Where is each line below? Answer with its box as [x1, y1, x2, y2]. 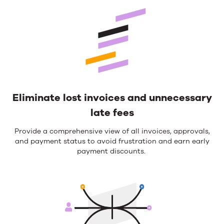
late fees [90, 106, 134, 120]
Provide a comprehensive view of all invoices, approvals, [14, 126, 210, 136]
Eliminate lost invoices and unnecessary [12, 91, 212, 105]
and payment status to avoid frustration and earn [14, 136, 190, 146]
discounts [107, 146, 144, 156]
